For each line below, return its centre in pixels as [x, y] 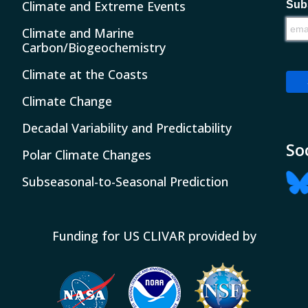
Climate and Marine [78, 33]
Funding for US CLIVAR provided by [154, 235]
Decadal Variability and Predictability [127, 128]
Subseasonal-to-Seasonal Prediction [125, 182]
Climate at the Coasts [85, 75]
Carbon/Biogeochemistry [94, 48]
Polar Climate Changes [87, 155]
